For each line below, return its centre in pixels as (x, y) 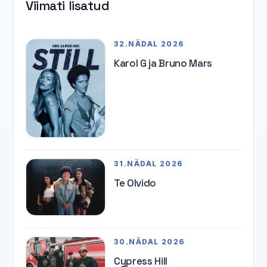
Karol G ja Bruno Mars (163, 63)
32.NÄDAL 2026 (149, 44)
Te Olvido (135, 183)
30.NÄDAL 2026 (150, 241)
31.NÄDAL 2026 (149, 164)
